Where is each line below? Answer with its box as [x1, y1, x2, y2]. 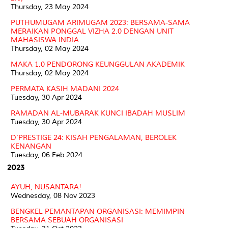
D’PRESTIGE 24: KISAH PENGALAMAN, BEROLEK [11, 133, 177, 142]
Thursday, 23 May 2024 [11, 2, 89, 11]
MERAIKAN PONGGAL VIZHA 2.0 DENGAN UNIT [11, 26, 174, 36]
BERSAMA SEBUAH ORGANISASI [11, 215, 123, 224]
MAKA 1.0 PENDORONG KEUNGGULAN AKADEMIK [11, 60, 185, 69]
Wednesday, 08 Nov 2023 [11, 191, 95, 200]
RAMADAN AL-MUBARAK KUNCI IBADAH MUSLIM [11, 108, 185, 118]
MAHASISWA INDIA [11, 35, 79, 44]
